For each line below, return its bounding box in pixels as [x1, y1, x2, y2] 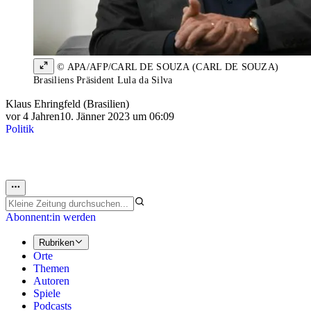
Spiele [33, 287, 60, 300]
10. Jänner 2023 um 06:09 [60, 110, 174, 123]
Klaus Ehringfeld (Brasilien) [6, 98, 129, 110]
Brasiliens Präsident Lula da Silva [33, 75, 173, 86]
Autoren [33, 275, 69, 287]
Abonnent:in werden [6, 210, 96, 223]
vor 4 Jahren [6, 110, 60, 123]
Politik [6, 123, 34, 135]
